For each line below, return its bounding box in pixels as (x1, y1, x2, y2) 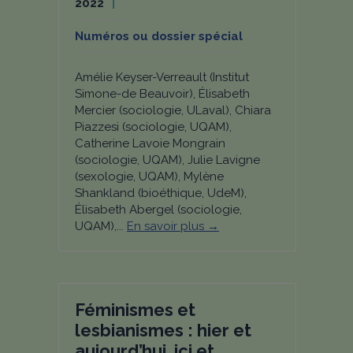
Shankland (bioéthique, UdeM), (75, 186, 247, 200)
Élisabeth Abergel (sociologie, (75, 203, 242, 217)
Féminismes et (75, 299, 195, 320)
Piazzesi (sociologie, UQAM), (75, 120, 232, 134)
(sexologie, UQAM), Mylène (75, 169, 224, 184)
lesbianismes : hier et (75, 320, 251, 340)
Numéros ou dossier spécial (75, 29, 243, 43)
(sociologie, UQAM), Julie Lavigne (75, 153, 260, 167)
